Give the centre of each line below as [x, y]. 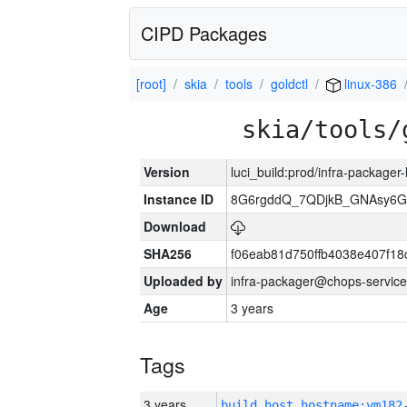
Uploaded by [183, 281]
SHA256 [168, 253]
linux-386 [369, 84]
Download [175, 226]
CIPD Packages [204, 33]
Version [167, 172]
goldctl [289, 84]
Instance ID [179, 199]
